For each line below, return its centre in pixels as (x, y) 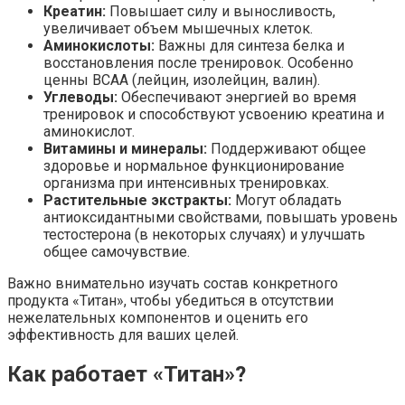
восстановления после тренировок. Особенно (198, 63)
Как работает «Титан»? (127, 374)
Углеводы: (80, 98)
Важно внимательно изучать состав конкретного (173, 284)
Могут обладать (287, 201)
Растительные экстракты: (137, 201)
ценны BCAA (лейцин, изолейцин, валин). (182, 80)
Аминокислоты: (99, 46)
